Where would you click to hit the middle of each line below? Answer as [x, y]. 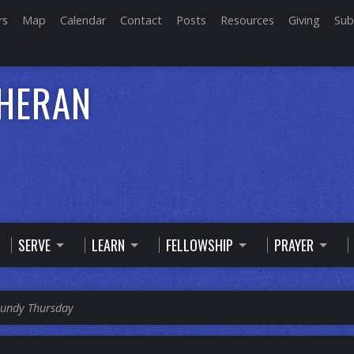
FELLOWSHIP [200, 245]
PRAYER [294, 245]
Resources [247, 20]
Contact [141, 20]
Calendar [83, 20]
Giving [304, 20]
